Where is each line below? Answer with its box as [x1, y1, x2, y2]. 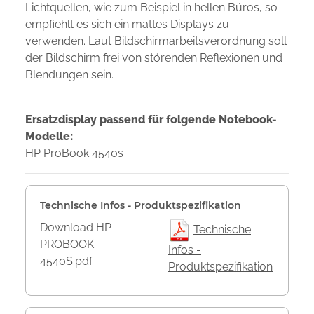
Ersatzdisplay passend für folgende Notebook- [25, 113, 277, 127]
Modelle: [25, 130, 73, 144]
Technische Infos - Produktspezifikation [40, 199, 241, 212]
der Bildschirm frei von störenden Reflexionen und [25, 51, 282, 65]
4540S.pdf [40, 254, 93, 268]
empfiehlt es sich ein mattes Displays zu [25, 18, 229, 32]
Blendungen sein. [25, 68, 114, 82]
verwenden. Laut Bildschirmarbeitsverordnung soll [25, 34, 287, 48]
